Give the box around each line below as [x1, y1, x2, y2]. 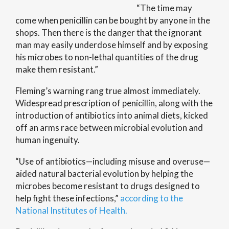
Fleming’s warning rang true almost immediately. [15, 85, 200, 96]
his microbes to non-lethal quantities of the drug [15, 52, 198, 62]
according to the [120, 193, 183, 203]
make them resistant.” [15, 64, 98, 75]
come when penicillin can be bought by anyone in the [15, 15, 210, 26]
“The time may [136, 3, 192, 13]
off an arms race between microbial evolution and [15, 122, 203, 133]
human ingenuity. [15, 134, 80, 145]
